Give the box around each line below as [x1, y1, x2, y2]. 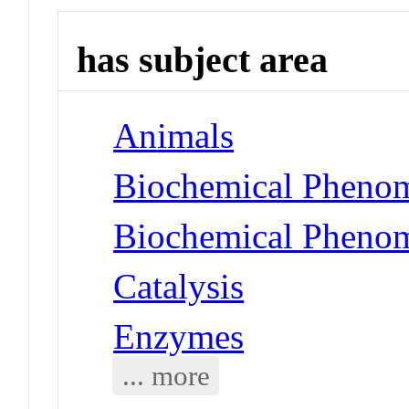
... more [121, 359, 210, 392]
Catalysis [113, 266, 245, 306]
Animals [113, 115, 235, 155]
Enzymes [113, 316, 245, 356]
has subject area [77, 39, 329, 81]
